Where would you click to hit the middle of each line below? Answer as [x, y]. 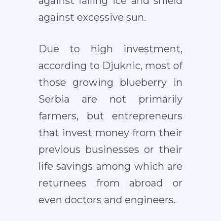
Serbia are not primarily [110, 99]
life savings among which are [110, 166]
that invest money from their [110, 133]
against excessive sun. [92, 18]
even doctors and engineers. [107, 200]
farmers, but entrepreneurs [110, 116]
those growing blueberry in [110, 83]
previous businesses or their [110, 150]
